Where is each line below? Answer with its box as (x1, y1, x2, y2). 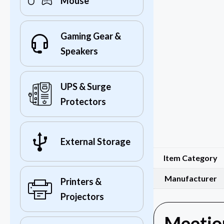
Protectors (60, 96, 106, 107)
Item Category (163, 153, 218, 163)
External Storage (60, 136, 130, 147)
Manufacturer (164, 173, 217, 183)
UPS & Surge (60, 81, 111, 92)
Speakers (60, 45, 98, 57)
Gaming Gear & (60, 30, 121, 42)
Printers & (60, 176, 101, 187)
